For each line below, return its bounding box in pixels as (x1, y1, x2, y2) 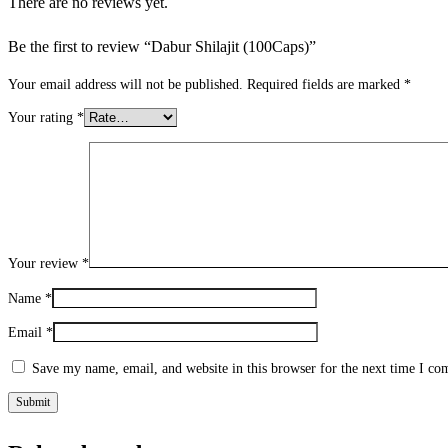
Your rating (8, 110, 77, 126)
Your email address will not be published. (8, 76, 243, 92)
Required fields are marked (247, 76, 404, 92)
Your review (8, 256, 82, 272)
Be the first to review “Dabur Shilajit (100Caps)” (8, 38, 316, 56)
